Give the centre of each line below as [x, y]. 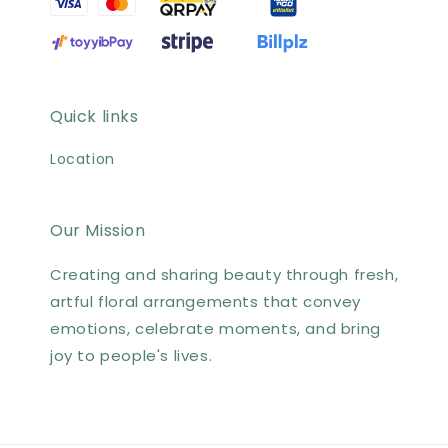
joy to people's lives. [131, 355]
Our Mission [98, 230]
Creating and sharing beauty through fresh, [224, 274]
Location [82, 158]
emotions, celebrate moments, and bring [215, 328]
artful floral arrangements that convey [205, 301]
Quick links [94, 116]
